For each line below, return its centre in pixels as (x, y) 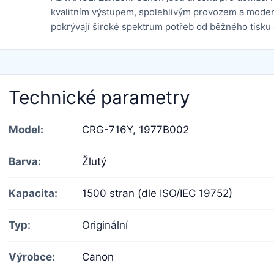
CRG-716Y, (110, 129)
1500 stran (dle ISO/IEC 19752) (157, 193)
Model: (26, 129)
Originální (105, 225)
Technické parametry (99, 97)
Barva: (25, 161)
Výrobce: (32, 257)
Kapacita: (33, 193)
